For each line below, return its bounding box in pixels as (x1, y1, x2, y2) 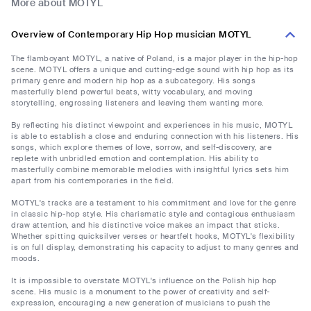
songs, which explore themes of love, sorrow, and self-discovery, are (11, 142, 271, 153)
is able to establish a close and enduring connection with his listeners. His (11, 131, 299, 142)
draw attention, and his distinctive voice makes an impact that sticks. (11, 220, 280, 230)
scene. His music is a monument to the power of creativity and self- (11, 287, 270, 297)
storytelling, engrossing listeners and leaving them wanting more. (11, 98, 264, 108)
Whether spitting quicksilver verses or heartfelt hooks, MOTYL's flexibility (11, 231, 295, 242)
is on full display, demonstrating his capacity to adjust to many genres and (11, 242, 299, 253)
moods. (11, 253, 40, 264)
